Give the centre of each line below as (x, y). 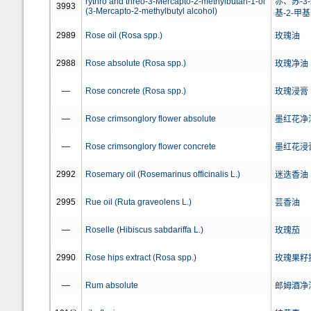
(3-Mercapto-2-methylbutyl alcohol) (151, 11)
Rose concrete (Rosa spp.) (135, 91)
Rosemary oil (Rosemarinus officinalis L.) (162, 174)
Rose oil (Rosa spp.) (124, 35)
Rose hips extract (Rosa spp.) (141, 258)
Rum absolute (111, 285)
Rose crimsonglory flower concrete (150, 146)
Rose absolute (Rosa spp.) (135, 63)
